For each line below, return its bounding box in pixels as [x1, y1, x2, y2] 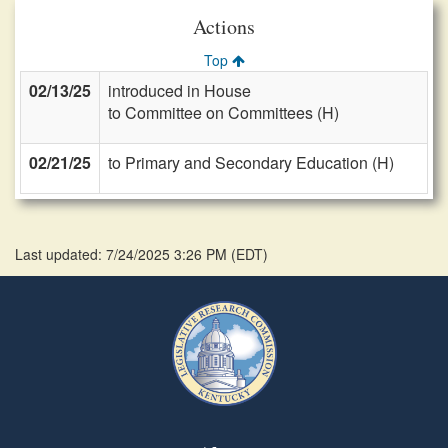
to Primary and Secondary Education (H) [108, 151, 394, 174]
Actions [193, 13, 255, 40]
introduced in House [108, 79, 251, 102]
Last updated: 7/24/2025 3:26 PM [15, 244, 231, 264]
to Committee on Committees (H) [108, 101, 339, 124]
